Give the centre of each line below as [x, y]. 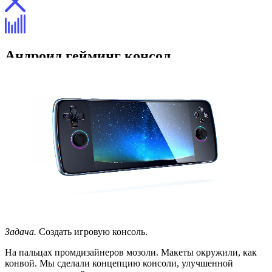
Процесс [47, 113]
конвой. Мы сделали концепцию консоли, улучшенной [119, 263]
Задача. [21, 231]
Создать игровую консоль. [92, 231]
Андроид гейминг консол [88, 56]
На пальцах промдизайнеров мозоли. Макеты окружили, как [131, 252]
